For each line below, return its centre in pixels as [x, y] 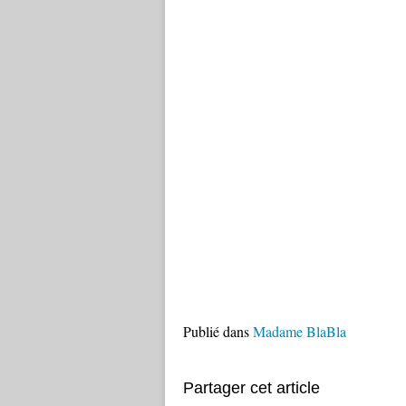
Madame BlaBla [300, 331]
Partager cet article [251, 388]
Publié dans [216, 331]
